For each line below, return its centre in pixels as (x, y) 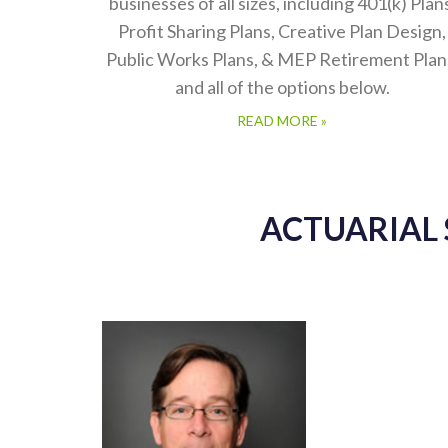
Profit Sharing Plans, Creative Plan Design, (282, 31)
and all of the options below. (282, 87)
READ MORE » (282, 120)
